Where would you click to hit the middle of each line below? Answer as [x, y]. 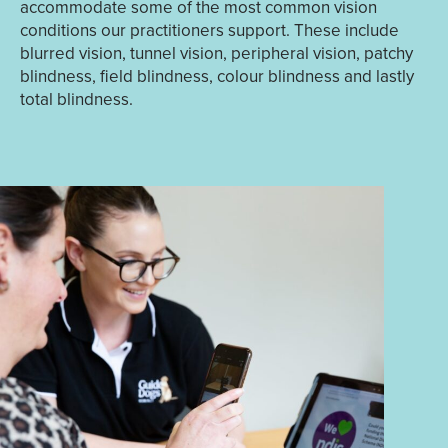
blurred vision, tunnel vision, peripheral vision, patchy [216, 53]
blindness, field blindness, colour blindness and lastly [216, 76]
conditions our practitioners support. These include [209, 30]
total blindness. [76, 99]
